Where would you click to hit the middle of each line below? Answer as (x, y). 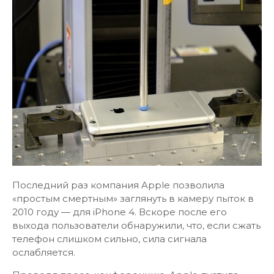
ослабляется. (44, 252)
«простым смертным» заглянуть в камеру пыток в (133, 198)
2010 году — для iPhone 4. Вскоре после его (120, 212)
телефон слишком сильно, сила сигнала (109, 239)
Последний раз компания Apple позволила (118, 185)
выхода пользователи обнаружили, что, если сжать (136, 225)
